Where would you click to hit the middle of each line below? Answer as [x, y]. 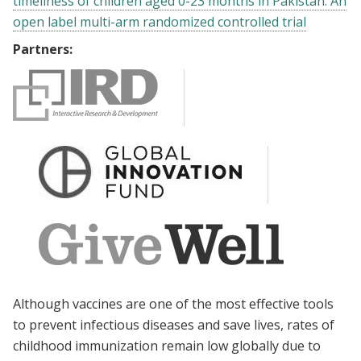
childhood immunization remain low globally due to [167, 346]
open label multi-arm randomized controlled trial [160, 22]
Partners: [43, 49]
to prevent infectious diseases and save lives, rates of [174, 325]
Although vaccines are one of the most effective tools [173, 304]
